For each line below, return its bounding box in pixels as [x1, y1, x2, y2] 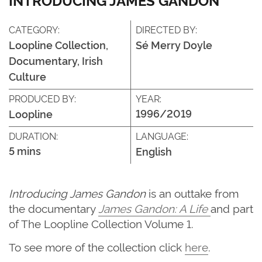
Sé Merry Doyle [136, 37, 212, 51]
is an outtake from [146, 184, 239, 201]
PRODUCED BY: [9, 91, 76, 105]
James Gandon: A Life [98, 199, 211, 216]
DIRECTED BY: [136, 22, 197, 36]
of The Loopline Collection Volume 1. [9, 215, 194, 231]
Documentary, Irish [9, 53, 103, 67]
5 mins [9, 143, 41, 157]
